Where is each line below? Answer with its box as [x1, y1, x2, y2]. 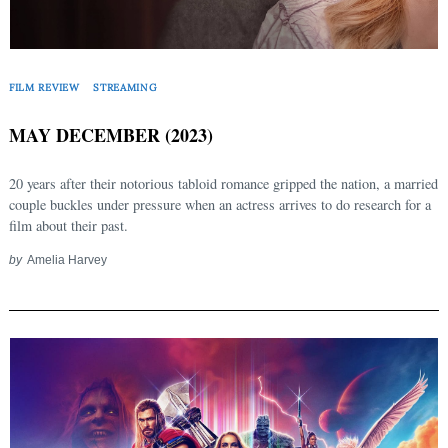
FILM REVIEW [9, 80, 80, 94]
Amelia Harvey [26, 253, 107, 267]
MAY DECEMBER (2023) [9, 122, 213, 149]
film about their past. [9, 216, 128, 236]
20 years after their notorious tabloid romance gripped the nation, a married [9, 174, 438, 194]
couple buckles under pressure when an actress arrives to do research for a [9, 195, 431, 215]
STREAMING [93, 80, 158, 94]
